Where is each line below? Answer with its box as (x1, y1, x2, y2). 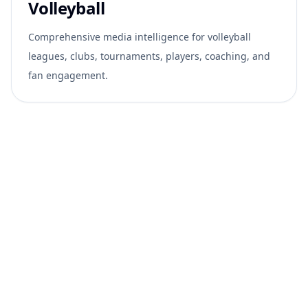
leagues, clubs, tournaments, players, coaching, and (28, 49, 270, 63)
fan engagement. (28, 68, 108, 82)
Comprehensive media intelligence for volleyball (28, 30, 251, 43)
